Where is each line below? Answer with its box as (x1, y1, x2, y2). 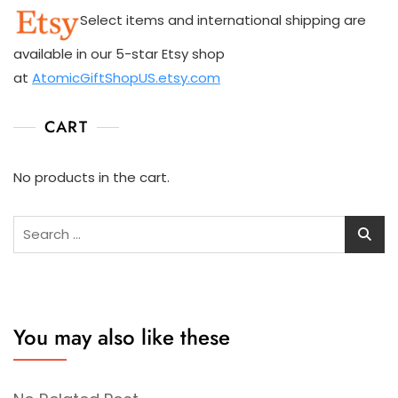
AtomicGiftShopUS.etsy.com (32, 68, 220, 87)
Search (12, 215, 64, 235)
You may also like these (13, 321, 230, 353)
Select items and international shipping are (80, 11, 366, 30)
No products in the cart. (13, 167, 170, 187)
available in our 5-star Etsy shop (13, 44, 225, 63)
